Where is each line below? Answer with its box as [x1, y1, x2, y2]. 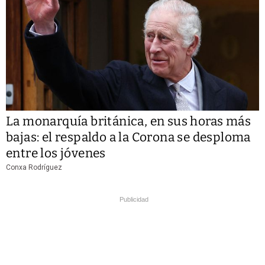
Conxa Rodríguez [6, 163, 62, 172]
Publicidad [119, 196, 148, 203]
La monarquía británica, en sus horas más [6, 114, 251, 130]
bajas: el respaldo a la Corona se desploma [6, 130, 251, 146]
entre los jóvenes [6, 146, 106, 161]
